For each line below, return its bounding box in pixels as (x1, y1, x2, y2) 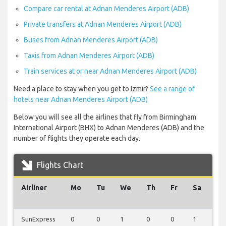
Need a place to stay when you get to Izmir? (14, 85, 150, 93)
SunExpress (21, 215, 55, 223)
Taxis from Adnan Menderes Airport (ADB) (24, 51, 154, 60)
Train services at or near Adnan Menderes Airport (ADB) (24, 67, 197, 76)
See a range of (150, 85, 195, 93)
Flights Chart (35, 160, 83, 170)
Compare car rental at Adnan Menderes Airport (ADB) (24, 5, 189, 13)
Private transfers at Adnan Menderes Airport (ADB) (24, 20, 182, 29)
